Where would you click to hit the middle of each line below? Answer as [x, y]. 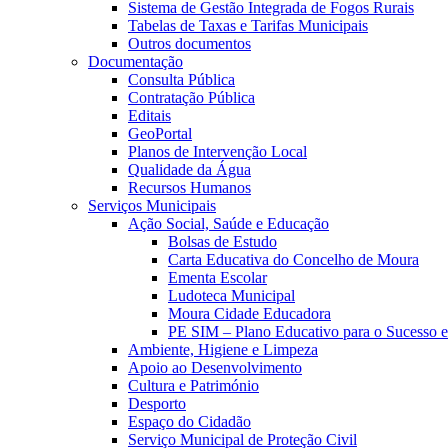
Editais [149, 115]
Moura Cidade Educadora [249, 313]
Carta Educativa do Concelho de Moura [293, 259]
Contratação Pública [191, 97]
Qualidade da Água [189, 169]
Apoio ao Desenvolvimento [215, 367]
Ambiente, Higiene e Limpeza [223, 349]
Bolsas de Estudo [222, 241]
